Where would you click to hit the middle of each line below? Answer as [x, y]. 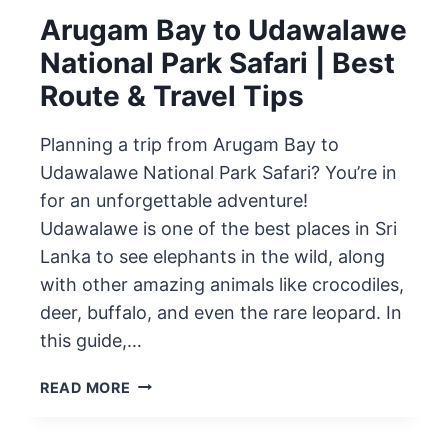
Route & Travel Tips [172, 95]
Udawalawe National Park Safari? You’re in [218, 172]
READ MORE [85, 387]
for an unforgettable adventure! [174, 200]
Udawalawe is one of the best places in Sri [218, 228]
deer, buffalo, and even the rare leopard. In [221, 312]
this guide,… [91, 340]
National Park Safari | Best [217, 62]
